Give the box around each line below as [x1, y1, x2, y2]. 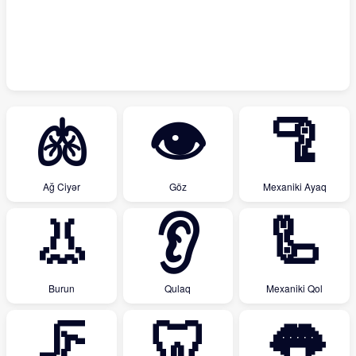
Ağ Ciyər [42, 180, 80, 193]
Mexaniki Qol [266, 281, 323, 295]
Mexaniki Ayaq [262, 180, 327, 193]
